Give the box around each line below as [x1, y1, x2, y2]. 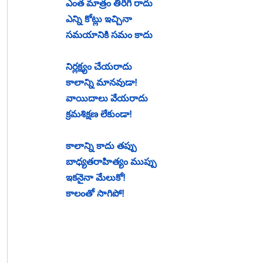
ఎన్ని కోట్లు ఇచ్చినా [66, 14, 132, 25]
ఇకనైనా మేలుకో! [66, 173, 126, 183]
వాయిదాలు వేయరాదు [66, 93, 148, 104]
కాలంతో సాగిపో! [66, 188, 124, 199]
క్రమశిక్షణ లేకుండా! [66, 109, 132, 120]
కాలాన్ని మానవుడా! [66, 77, 137, 88]
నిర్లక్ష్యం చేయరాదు [66, 62, 132, 72]
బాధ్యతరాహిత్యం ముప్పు [66, 157, 157, 167]
